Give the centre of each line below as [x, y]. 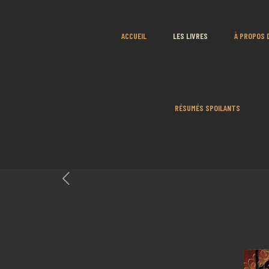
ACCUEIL [134, 36]
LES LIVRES [191, 36]
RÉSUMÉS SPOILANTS [207, 108]
